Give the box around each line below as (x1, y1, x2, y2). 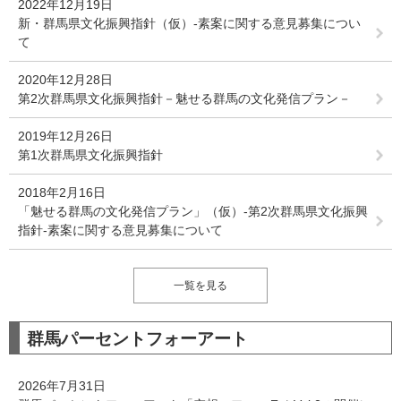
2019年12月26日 (18, 129, 113, 143)
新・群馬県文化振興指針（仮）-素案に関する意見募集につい (18, 16, 361, 30)
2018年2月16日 (18, 185, 106, 200)
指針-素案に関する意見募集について (18, 223, 223, 237)
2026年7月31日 (18, 379, 106, 393)
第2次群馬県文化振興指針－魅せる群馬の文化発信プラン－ (18, 91, 351, 106)
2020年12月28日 (18, 73, 113, 87)
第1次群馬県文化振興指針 (18, 148, 163, 162)
